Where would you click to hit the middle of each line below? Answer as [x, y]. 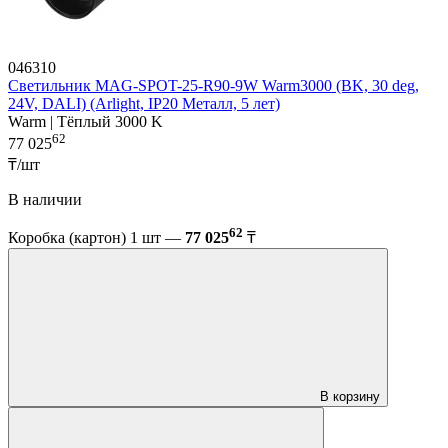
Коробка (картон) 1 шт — [96, 238]
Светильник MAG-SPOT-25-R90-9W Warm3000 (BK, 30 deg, [213, 85]
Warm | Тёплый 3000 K [85, 121]
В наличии [45, 200]
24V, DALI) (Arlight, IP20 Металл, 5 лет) [144, 103]
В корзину [350, 397]
